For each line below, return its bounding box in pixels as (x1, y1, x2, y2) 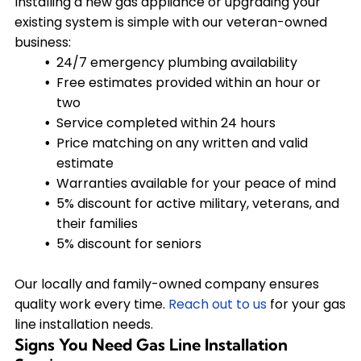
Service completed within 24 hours (56, 113, 276, 132)
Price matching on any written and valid (56, 133, 308, 152)
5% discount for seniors (56, 234, 201, 253)
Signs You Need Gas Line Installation (14, 334, 288, 355)
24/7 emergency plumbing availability (56, 52, 297, 72)
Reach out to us (168, 294, 267, 313)
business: (14, 32, 71, 52)
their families (56, 214, 138, 233)
